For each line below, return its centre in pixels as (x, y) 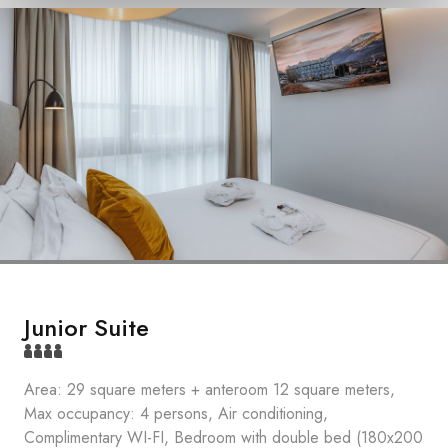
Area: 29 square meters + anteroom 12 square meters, (209, 389)
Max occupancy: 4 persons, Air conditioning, (176, 413)
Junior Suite (86, 327)
